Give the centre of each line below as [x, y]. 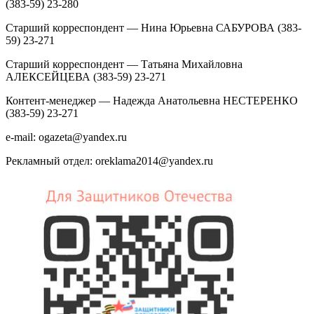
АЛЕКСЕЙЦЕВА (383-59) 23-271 [86, 77]
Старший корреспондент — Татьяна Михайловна [124, 64]
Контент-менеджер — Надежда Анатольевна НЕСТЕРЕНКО [152, 101]
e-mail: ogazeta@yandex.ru [66, 137]
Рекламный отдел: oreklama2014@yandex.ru [109, 161]
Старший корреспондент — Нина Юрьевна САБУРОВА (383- [153, 28]
